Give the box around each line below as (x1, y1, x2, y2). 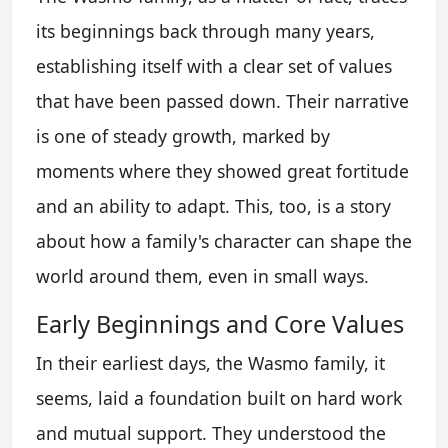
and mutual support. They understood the (36, 421, 386, 446)
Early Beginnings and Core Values (36, 308, 404, 341)
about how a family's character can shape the (36, 229, 412, 254)
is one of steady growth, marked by (36, 124, 330, 149)
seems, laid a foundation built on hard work (36, 386, 402, 411)
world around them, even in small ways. (36, 264, 369, 289)
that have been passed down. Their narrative (36, 89, 409, 114)
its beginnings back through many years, (36, 19, 375, 44)
